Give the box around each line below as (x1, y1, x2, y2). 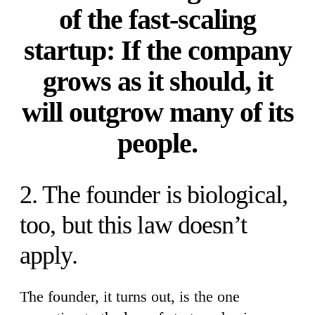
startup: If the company (23, 34, 292, 67)
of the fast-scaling (59, 4, 256, 36)
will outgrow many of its (21, 96, 294, 129)
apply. (20, 241, 77, 270)
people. (117, 127, 198, 160)
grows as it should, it (42, 65, 273, 98)
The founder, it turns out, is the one (20, 288, 240, 306)
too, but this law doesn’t (20, 211, 247, 240)
